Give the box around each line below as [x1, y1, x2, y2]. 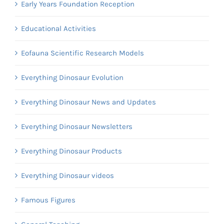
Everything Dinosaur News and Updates [21, 97, 156, 106]
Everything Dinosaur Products [21, 146, 122, 155]
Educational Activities [21, 23, 96, 33]
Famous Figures [21, 195, 75, 204]
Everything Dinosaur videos [21, 170, 114, 180]
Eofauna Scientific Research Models [21, 48, 144, 57]
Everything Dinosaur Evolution [21, 72, 123, 82]
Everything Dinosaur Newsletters [21, 121, 132, 131]
